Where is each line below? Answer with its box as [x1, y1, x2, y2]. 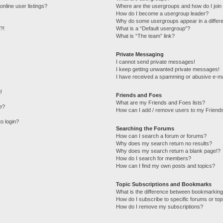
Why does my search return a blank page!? [116, 147, 221, 154]
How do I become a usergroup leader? [116, 10, 209, 16]
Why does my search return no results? [116, 140, 213, 146]
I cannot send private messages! [116, 58, 196, 65]
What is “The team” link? [116, 32, 175, 39]
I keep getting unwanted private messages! [116, 66, 220, 72]
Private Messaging [116, 51, 164, 57]
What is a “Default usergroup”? [116, 25, 191, 31]
